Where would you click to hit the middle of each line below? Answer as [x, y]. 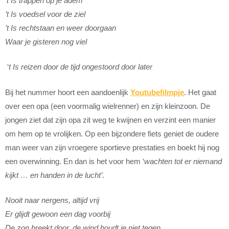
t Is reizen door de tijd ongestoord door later [81, 67]
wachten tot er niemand [183, 161]
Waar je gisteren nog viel [46, 41]
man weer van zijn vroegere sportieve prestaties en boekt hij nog [112, 147]
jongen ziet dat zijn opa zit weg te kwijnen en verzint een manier [110, 120]
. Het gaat [200, 92]
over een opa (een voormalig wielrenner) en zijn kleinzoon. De [108, 106]
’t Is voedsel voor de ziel [45, 14]
